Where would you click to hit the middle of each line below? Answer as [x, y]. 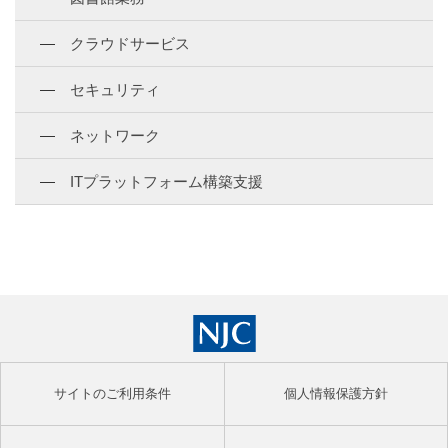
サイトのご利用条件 [112, 394]
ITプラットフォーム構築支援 [166, 182]
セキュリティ [115, 90]
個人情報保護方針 [336, 394]
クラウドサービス [130, 44]
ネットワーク [115, 136]
